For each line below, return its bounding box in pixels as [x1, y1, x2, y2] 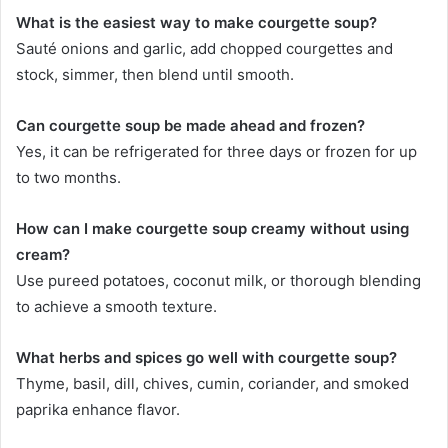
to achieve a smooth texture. [16, 297, 217, 317]
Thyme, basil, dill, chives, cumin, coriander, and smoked [16, 374, 409, 394]
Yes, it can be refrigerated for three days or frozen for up [16, 142, 417, 162]
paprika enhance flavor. [16, 400, 180, 420]
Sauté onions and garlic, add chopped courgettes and [16, 39, 393, 59]
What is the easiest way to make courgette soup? [16, 13, 377, 33]
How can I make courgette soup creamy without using [16, 219, 409, 239]
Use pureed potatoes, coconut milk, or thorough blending [16, 271, 421, 291]
